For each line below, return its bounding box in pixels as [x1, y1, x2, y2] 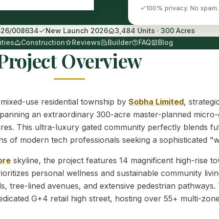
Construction [21, 38, 65, 47]
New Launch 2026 [45, 26, 108, 35]
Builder [108, 38, 131, 47]
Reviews [72, 38, 101, 47]
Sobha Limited [129, 97, 184, 107]
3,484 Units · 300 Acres [114, 26, 195, 35]
